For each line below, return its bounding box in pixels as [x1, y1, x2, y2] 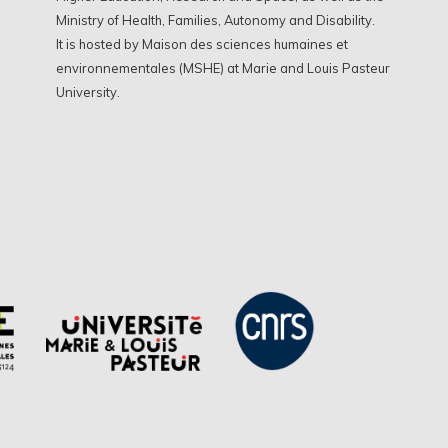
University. [55, 83, 120, 100]
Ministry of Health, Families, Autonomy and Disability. [55, 11, 375, 28]
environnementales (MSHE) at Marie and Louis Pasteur [55, 59, 390, 76]
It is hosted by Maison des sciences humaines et [55, 35, 348, 52]
